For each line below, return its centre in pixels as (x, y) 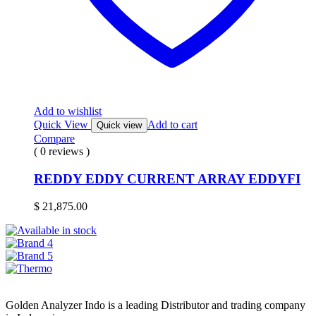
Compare (54, 139)
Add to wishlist (68, 111)
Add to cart (172, 125)
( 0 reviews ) (62, 152)
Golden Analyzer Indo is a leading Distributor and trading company (156, 305)
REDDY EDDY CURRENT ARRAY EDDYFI (167, 178)
